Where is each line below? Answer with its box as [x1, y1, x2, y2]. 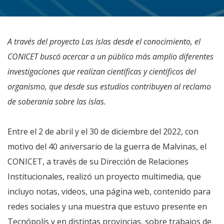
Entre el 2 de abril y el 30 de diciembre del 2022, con [7, 126, 198, 137]
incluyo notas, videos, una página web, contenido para [7, 186, 210, 197]
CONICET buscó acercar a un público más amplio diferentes [7, 51, 213, 62]
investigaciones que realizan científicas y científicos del [7, 66, 196, 77]
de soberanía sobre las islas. [7, 96, 106, 107]
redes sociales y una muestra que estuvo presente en [7, 201, 207, 212]
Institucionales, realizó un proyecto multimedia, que [7, 171, 201, 182]
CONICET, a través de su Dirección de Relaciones [7, 156, 188, 167]
